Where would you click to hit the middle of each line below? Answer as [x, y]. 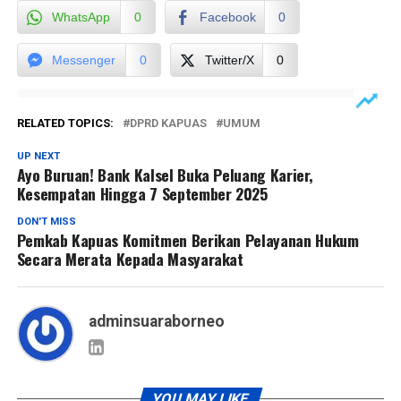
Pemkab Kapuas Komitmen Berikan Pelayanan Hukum [188, 239]
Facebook [227, 17]
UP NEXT [38, 156]
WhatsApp [81, 17]
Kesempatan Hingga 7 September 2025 [142, 193]
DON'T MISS [46, 221]
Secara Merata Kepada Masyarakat [130, 258]
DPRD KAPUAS [168, 123]
